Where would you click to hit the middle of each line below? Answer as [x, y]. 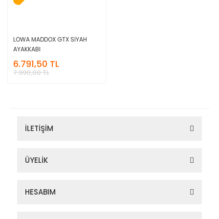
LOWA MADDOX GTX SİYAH [50, 39]
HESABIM [40, 192]
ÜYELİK [36, 160]
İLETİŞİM [39, 128]
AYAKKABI [27, 49]
